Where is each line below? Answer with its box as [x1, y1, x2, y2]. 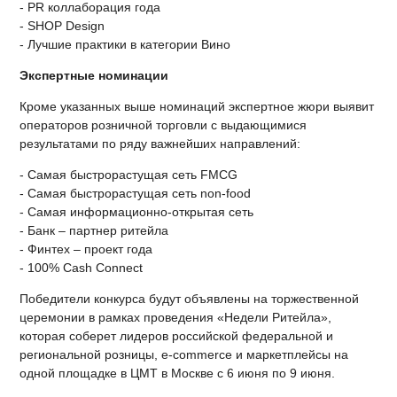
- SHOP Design [19, 19, 105, 34]
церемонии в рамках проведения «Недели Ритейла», [19, 310, 332, 325]
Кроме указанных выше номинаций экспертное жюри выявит [19, 99, 375, 114]
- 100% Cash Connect [19, 261, 144, 276]
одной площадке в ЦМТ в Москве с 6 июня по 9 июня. [19, 366, 336, 381]
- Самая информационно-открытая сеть [19, 205, 254, 220]
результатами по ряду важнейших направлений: [19, 136, 301, 152]
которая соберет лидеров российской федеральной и [19, 329, 334, 344]
